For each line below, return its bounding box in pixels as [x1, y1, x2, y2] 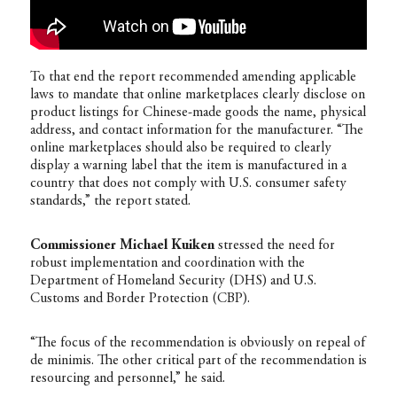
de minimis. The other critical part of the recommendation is [29, 353, 367, 368]
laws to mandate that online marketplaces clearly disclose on [29, 87, 365, 102]
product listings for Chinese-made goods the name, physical [29, 105, 366, 120]
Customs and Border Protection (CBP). [29, 291, 250, 306]
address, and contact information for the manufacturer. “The [29, 122, 363, 137]
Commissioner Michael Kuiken [29, 237, 214, 253]
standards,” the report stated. [29, 193, 191, 208]
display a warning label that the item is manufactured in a [29, 158, 346, 173]
